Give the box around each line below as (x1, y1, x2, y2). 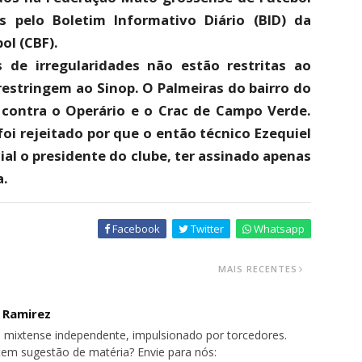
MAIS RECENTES (218, 263, 297, 275)
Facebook (110, 221, 160, 236)
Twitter (188, 221, 224, 236)
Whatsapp (251, 221, 305, 236)
